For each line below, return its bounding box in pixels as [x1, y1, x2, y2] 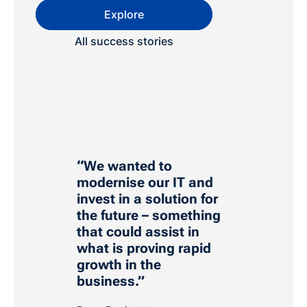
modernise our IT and [77, 173, 213, 191]
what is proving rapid [77, 239, 211, 256]
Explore [104, 7, 144, 21]
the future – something [77, 206, 221, 223]
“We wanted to [77, 157, 172, 174]
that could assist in [77, 223, 199, 240]
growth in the [77, 256, 161, 273]
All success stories [75, 34, 173, 48]
